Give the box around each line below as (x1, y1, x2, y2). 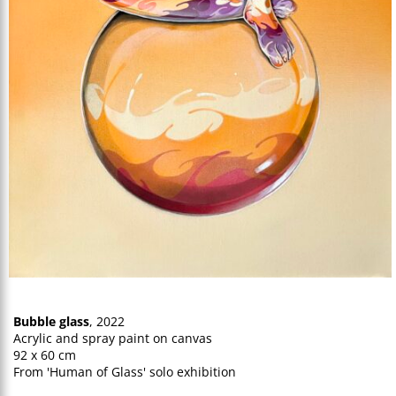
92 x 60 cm (13, 346, 76, 364)
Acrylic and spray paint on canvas (13, 330, 212, 347)
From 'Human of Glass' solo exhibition (13, 363, 236, 381)
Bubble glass (13, 313, 89, 331)
